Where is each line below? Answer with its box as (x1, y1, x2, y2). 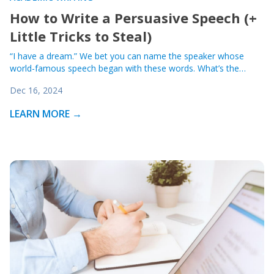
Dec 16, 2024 (10, 84, 62, 96)
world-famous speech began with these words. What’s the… (10, 62, 246, 74)
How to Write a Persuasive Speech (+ (10, 9, 257, 27)
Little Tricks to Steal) (10, 27, 152, 45)
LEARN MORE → (10, 107, 82, 120)
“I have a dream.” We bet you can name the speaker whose (10, 50, 244, 62)
